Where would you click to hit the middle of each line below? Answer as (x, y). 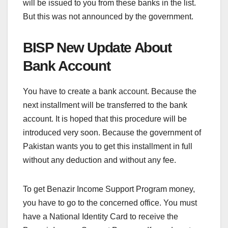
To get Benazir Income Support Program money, (109, 189)
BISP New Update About (97, 48)
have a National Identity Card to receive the (101, 217)
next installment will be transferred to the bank (105, 105)
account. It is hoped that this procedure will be (105, 119)
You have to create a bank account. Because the (110, 92)
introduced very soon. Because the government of (112, 133)
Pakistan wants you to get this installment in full (108, 147)
